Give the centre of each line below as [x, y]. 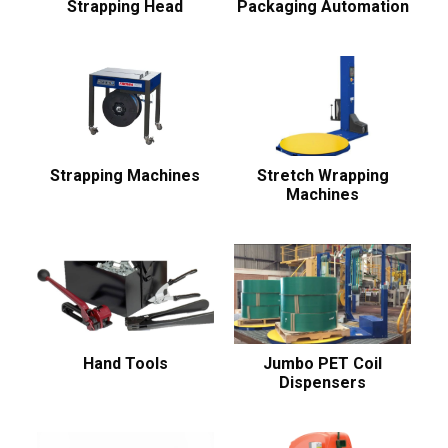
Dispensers [323, 382]
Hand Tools [125, 363]
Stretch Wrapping [322, 175]
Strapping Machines [125, 175]
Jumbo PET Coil [323, 363]
